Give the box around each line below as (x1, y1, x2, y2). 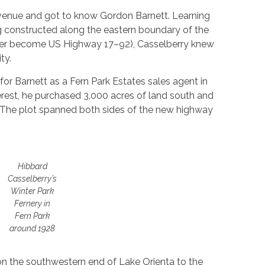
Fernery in (14, 199, 51, 209)
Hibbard (17, 161, 47, 172)
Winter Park (10, 186, 54, 196)
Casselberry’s (8, 174, 57, 184)
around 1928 (9, 224, 56, 234)
